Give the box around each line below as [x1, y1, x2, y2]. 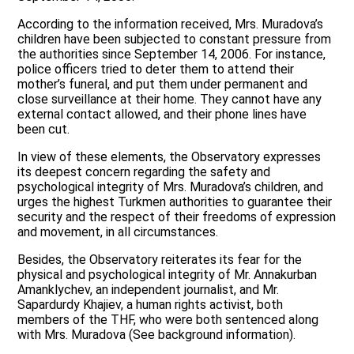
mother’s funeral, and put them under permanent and [17, 77, 308, 92]
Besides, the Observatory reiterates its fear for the [17, 252, 303, 268]
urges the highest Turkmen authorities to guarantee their [17, 194, 333, 210]
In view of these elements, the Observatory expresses [17, 149, 322, 165]
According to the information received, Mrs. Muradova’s [17, 17, 324, 32]
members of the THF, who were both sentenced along [17, 312, 319, 328]
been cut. [17, 122, 70, 137]
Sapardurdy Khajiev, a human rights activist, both [17, 297, 284, 313]
